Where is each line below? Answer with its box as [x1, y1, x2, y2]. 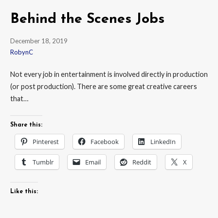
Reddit [132, 157, 151, 166]
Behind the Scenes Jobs [10, 12, 164, 26]
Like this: [10, 189, 38, 195]
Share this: [10, 122, 42, 128]
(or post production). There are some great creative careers [10, 82, 197, 91]
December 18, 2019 [10, 36, 68, 45]
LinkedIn [150, 137, 176, 146]
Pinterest [32, 137, 59, 146]
